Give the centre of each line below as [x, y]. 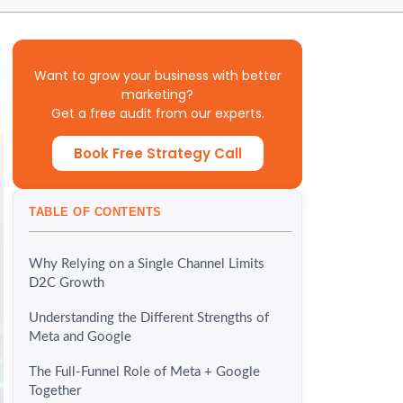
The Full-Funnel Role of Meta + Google [144, 372]
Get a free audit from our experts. [157, 113]
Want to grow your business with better [157, 75]
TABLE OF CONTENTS [95, 213]
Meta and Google [80, 337]
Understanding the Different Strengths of [149, 318]
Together [55, 391]
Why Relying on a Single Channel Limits [147, 264]
